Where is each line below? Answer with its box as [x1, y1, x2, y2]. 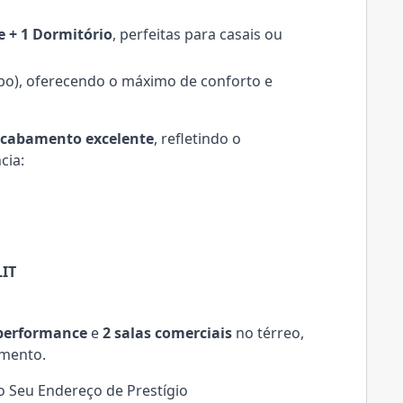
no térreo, [232, 323, 304, 343]
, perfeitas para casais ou [112, 24, 282, 44]
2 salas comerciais [103, 323, 232, 343]
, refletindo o [154, 129, 241, 148]
